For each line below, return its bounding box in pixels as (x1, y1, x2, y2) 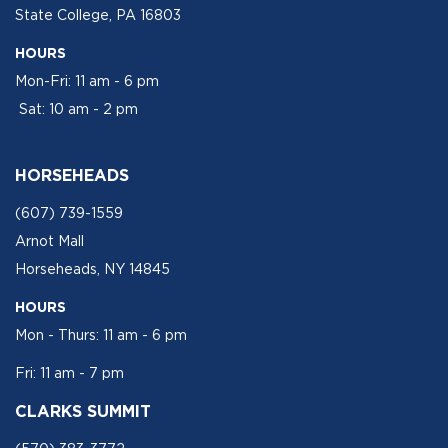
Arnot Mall (15, 232, 84, 249)
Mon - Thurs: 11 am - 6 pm (15, 326, 187, 343)
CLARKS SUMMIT (15, 401, 156, 420)
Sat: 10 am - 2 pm (15, 100, 138, 117)
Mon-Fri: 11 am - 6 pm (15, 72, 159, 89)
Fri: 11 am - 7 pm (15, 364, 128, 381)
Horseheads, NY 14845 (15, 260, 170, 277)
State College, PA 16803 (15, 6, 181, 23)
